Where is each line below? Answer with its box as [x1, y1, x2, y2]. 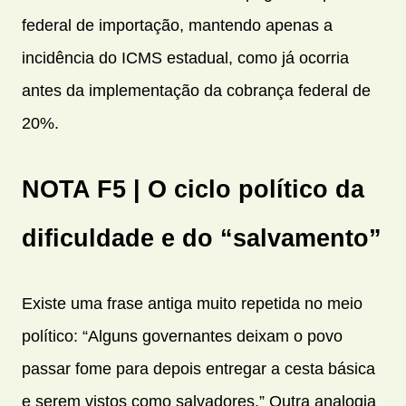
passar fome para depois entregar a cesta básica [22, 359, 375, 378]
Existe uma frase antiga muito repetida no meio [22, 294, 362, 313]
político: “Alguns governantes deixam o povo [22, 326, 343, 345]
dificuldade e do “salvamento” [22, 223, 382, 252]
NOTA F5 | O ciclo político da [22, 174, 364, 203]
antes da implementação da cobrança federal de [22, 82, 371, 101]
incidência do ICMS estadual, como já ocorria [22, 49, 349, 68]
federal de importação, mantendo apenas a [22, 16, 333, 35]
